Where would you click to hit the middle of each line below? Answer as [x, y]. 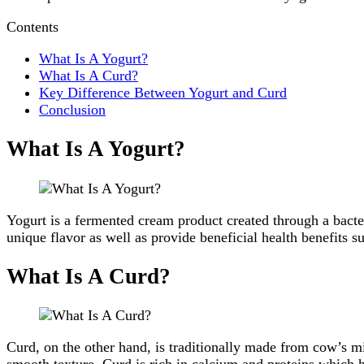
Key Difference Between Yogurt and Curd [163, 92]
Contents [32, 26]
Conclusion [72, 109]
